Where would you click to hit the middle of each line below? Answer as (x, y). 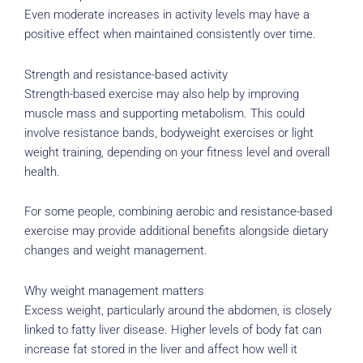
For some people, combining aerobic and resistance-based (178, 212)
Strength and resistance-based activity (126, 74)
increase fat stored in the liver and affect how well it (161, 349)
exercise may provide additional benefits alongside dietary (176, 231)
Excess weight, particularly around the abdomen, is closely (178, 310)
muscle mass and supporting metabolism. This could (164, 113)
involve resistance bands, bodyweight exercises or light (169, 132)
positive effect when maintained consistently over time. (170, 34)
